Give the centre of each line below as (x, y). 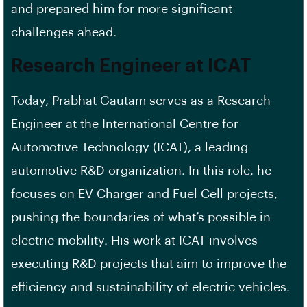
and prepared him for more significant (122, 9)
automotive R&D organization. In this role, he (141, 171)
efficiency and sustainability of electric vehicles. (150, 287)
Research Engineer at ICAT (131, 66)
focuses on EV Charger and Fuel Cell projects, (144, 194)
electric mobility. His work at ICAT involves (134, 241)
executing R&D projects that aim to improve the (149, 264)
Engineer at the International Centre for (125, 124)
